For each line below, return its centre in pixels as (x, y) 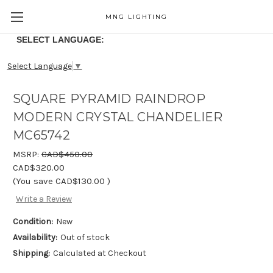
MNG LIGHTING (136, 17)
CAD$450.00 (67, 154)
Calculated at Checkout (99, 253)
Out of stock (85, 238)
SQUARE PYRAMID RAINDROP (109, 99)
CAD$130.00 (80, 181)
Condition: (33, 222)
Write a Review (44, 199)
